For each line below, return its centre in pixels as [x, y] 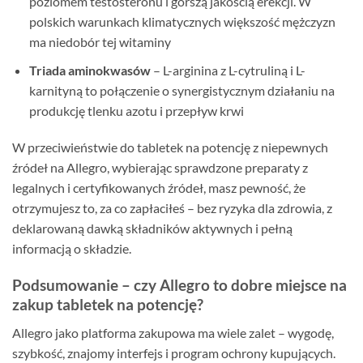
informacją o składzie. [72, 249]
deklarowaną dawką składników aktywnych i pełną [152, 228]
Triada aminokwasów [90, 70]
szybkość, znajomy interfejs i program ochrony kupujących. [174, 352]
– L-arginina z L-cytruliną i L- [228, 70]
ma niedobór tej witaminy [100, 41]
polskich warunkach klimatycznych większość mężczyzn [182, 21]
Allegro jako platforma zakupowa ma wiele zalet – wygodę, [173, 332]
